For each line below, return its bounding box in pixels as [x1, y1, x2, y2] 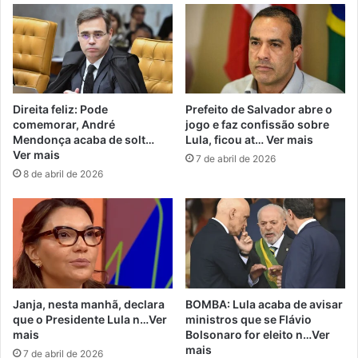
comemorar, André [13, 117, 115, 132]
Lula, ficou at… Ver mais [185, 133, 313, 147]
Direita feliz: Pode [13, 102, 108, 117]
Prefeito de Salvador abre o [185, 102, 332, 117]
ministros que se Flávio [185, 312, 312, 327]
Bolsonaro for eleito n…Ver [185, 328, 330, 342]
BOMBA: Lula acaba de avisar [185, 297, 343, 312]
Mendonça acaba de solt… [13, 133, 154, 147]
